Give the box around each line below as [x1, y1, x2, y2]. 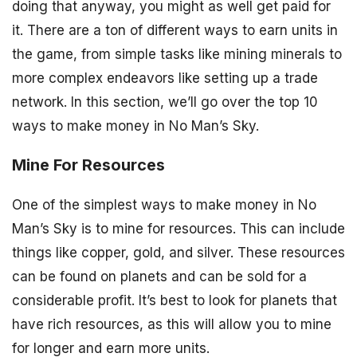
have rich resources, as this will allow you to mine [12, 316, 331, 333]
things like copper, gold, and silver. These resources [12, 245, 345, 261]
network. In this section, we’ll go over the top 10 [12, 94, 318, 111]
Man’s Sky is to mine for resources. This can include [12, 221, 345, 237]
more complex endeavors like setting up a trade [12, 70, 318, 87]
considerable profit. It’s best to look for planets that [12, 292, 337, 309]
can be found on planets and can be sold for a [12, 269, 307, 285]
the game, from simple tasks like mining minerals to [12, 46, 342, 63]
